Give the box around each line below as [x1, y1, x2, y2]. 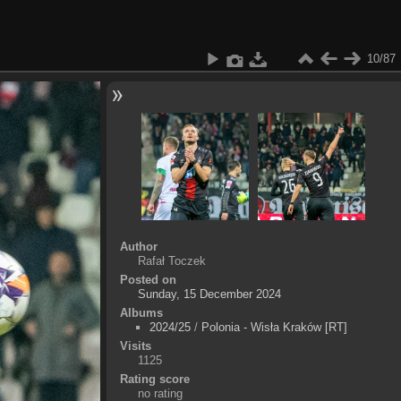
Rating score [119, 371, 190, 386]
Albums [119, 305, 163, 320]
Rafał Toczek [137, 253, 206, 268]
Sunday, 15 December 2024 [137, 286, 281, 301]
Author [119, 239, 158, 253]
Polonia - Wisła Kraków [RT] [200, 320, 347, 334]
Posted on [119, 272, 176, 286]
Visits [119, 338, 151, 353]
